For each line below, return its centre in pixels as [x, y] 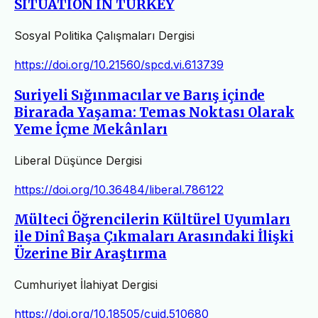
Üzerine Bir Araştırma [91, 254]
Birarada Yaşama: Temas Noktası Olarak [154, 112]
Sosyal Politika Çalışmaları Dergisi [104, 36]
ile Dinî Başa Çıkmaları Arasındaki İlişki [154, 237]
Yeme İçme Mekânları [91, 129]
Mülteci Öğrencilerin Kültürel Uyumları [152, 220]
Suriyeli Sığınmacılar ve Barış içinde [139, 95]
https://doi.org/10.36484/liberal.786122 [119, 189]
